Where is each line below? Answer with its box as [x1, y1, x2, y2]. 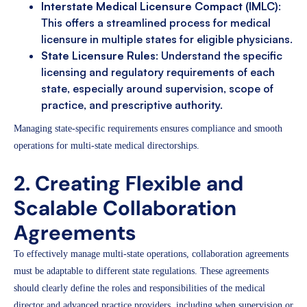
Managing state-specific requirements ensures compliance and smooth [14, 123, 282, 134]
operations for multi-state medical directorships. [14, 140, 199, 151]
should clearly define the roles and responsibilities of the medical [14, 283, 265, 294]
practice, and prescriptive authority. [41, 98, 223, 112]
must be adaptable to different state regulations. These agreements [14, 266, 269, 277]
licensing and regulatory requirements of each [41, 65, 275, 79]
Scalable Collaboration [14, 195, 236, 222]
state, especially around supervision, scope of [41, 82, 273, 96]
